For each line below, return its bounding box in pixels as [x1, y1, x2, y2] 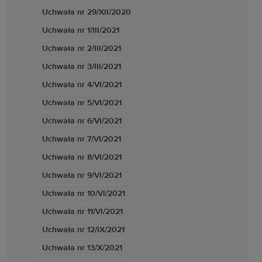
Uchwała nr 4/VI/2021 [42, 81, 122, 89]
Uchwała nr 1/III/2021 [42, 26, 119, 35]
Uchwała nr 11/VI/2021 [42, 208, 123, 216]
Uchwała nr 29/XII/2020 [42, 8, 131, 16]
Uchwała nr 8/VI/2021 [42, 153, 122, 161]
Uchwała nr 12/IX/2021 [42, 226, 125, 234]
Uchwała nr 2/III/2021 [42, 44, 121, 53]
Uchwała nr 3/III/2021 [42, 63, 121, 71]
